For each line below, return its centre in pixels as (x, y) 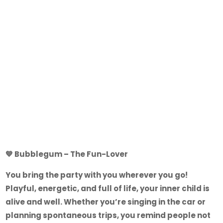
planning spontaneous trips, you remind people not (108, 215)
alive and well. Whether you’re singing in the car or (106, 202)
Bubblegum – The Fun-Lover (71, 154)
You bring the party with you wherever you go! (97, 175)
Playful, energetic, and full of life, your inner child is (108, 188)
